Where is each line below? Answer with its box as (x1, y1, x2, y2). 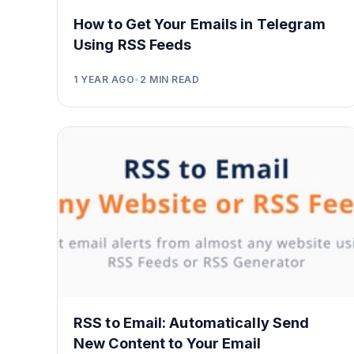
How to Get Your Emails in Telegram (73, 15, 326, 32)
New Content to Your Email (73, 334, 262, 352)
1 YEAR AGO (73, 73, 134, 85)
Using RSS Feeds (73, 36, 192, 53)
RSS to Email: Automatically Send (73, 314, 310, 331)
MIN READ (146, 73, 200, 85)
